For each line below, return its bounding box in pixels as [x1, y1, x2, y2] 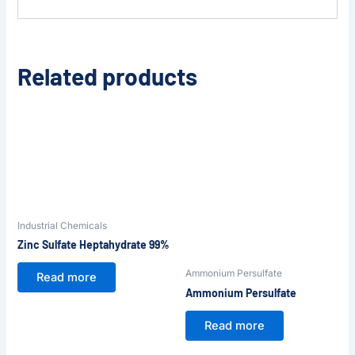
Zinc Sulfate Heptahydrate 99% [17, 238, 170, 252]
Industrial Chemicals [17, 219, 107, 231]
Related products [17, 61, 197, 90]
